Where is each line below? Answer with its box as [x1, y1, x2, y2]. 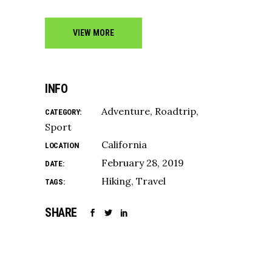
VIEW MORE [73, 28, 114, 38]
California [101, 138, 147, 151]
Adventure [101, 105, 150, 117]
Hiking [101, 175, 131, 187]
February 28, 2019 [101, 157, 184, 169]
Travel [136, 175, 166, 187]
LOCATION [45, 141, 80, 150]
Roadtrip [155, 105, 196, 117]
